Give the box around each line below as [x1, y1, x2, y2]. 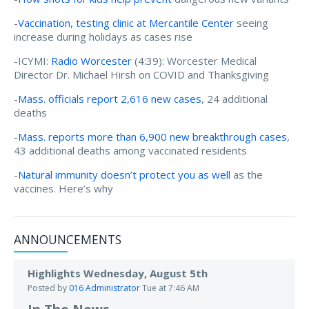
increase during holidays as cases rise [14, 29, 192, 43]
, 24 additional [201, 91, 268, 106]
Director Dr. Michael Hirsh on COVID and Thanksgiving [14, 67, 269, 81]
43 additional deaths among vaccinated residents [14, 143, 247, 157]
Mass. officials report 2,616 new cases [18, 91, 201, 106]
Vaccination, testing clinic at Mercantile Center [18, 15, 234, 30]
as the [230, 167, 263, 181]
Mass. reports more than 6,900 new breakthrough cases [18, 129, 287, 143]
